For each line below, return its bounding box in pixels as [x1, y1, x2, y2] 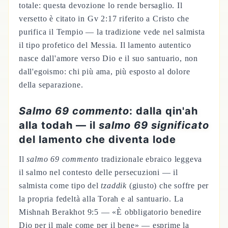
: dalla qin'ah [129, 105, 198, 117]
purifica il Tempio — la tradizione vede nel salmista [19, 27, 205, 36]
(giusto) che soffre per [127, 181, 209, 190]
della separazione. [19, 80, 83, 89]
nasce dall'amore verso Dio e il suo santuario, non [19, 54, 198, 63]
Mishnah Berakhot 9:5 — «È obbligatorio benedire [19, 208, 202, 216]
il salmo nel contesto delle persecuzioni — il [19, 168, 178, 177]
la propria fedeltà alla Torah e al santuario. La [19, 194, 184, 203]
